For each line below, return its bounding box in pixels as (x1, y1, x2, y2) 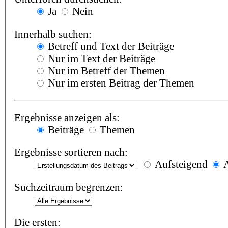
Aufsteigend (152, 158, 208, 170)
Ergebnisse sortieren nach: (14, 146, 128, 158)
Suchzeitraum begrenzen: (14, 181, 123, 193)
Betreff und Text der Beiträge (45, 40, 174, 52)
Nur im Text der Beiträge (45, 52, 155, 64)
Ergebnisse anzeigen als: (14, 111, 120, 123)
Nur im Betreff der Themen (45, 64, 165, 76)
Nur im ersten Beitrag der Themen (45, 76, 194, 89)
